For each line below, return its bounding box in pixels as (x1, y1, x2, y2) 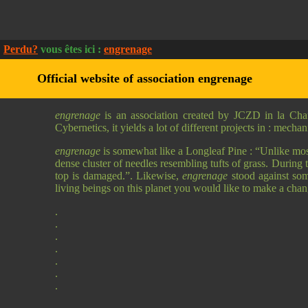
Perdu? (3, 43, 38, 56)
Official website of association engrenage (37, 71, 252, 86)
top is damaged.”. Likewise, (55, 170, 183, 182)
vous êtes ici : (38, 43, 104, 56)
